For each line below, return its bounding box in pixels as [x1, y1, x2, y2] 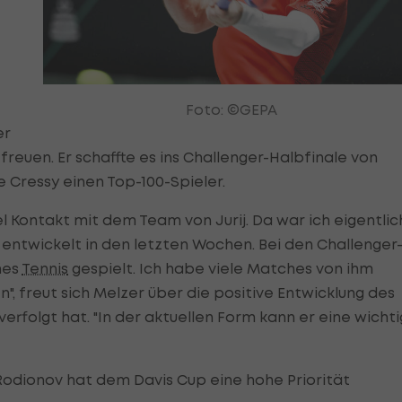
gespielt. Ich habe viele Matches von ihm [68, 259, 373, 278]
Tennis [22, 259, 68, 278]
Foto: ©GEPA [186, 100, 277, 118]
